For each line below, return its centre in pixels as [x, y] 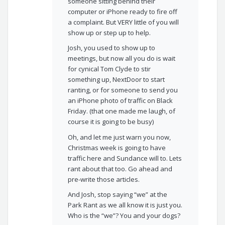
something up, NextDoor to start [117, 80]
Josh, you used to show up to [112, 48]
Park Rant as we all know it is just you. [125, 205]
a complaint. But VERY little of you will [124, 22]
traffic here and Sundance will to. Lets [125, 158]
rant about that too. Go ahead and [120, 168]
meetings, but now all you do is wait [122, 59]
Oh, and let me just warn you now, [120, 137]
